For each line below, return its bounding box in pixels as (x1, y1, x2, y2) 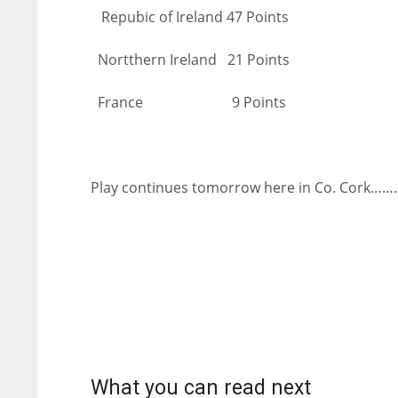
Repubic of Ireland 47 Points (91, 7, 289, 27)
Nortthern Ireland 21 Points (91, 50, 290, 69)
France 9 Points (91, 92, 314, 112)
